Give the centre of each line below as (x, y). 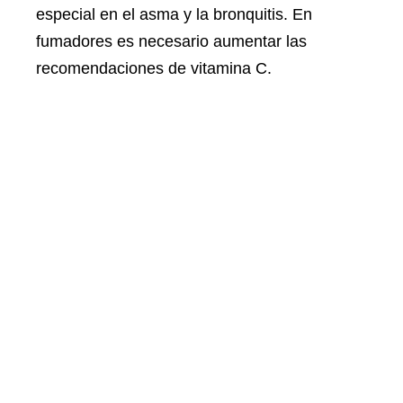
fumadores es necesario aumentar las (171, 41)
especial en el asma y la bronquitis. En (174, 14)
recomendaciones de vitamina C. (154, 68)
